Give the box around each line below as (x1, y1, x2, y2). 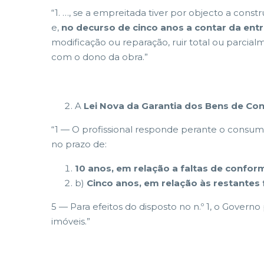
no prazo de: (51, 138, 107, 150)
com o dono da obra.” (51, 51, 148, 62)
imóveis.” (51, 216, 90, 227)
